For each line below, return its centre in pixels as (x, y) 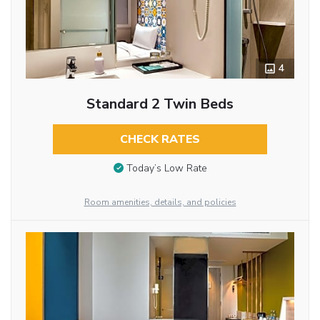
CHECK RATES (160, 139)
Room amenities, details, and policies (160, 202)
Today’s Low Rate (166, 169)
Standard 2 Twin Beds (160, 104)
